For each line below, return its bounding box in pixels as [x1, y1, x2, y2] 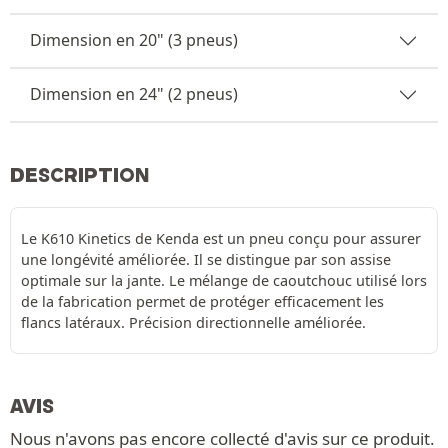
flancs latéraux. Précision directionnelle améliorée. [21, 312, 366, 332]
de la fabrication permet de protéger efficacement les [21, 291, 384, 311]
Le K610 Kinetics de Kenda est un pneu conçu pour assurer [21, 228, 421, 248]
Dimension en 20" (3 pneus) [30, 29, 238, 51]
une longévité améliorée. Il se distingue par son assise [21, 249, 391, 269]
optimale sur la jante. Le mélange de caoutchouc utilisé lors [21, 270, 427, 290]
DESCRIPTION [10, 162, 150, 187]
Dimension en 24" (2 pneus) [30, 83, 238, 105]
